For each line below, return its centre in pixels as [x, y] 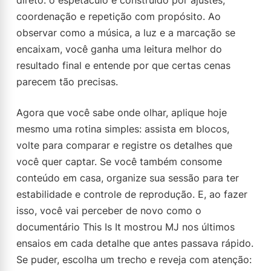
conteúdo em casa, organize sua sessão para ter [128, 178]
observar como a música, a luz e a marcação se [126, 33]
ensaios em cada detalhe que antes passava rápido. [135, 243]
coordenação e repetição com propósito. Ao [119, 16]
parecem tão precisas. [67, 82]
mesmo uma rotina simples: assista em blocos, [123, 129]
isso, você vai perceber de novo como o [109, 211]
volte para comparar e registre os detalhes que [124, 145]
